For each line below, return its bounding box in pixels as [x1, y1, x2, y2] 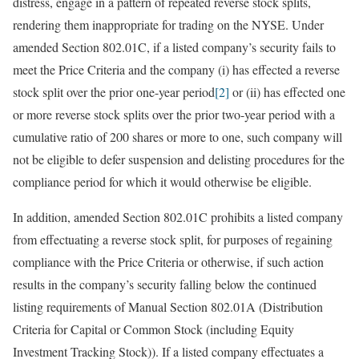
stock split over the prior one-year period [13, 83, 215, 100]
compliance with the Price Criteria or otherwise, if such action [13, 253, 324, 270]
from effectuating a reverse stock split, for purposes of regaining [13, 231, 333, 248]
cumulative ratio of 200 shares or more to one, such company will [13, 128, 342, 145]
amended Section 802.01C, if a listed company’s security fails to [13, 38, 336, 55]
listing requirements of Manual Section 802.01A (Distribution [13, 298, 323, 315]
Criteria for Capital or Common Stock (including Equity [13, 321, 294, 337]
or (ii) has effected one [229, 83, 345, 100]
